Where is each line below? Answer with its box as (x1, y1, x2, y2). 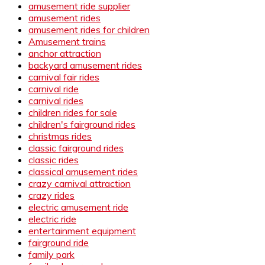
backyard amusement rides (28, 59, 142, 71)
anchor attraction (28, 47, 101, 59)
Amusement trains (28, 35, 106, 47)
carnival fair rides (28, 70, 99, 83)
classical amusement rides (28, 165, 138, 177)
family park (28, 248, 75, 260)
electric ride (28, 212, 76, 225)
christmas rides (28, 130, 92, 142)
